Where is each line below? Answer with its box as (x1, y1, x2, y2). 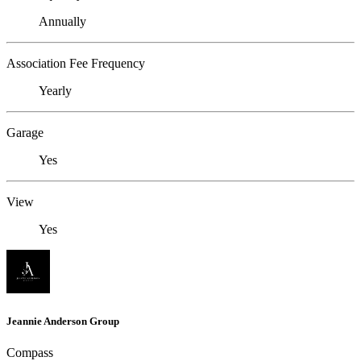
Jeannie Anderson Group (6, 314, 119, 327)
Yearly (39, 84, 72, 98)
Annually (39, 15, 86, 29)
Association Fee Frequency (6, 56, 145, 71)
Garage (6, 126, 44, 140)
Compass (6, 345, 53, 359)
